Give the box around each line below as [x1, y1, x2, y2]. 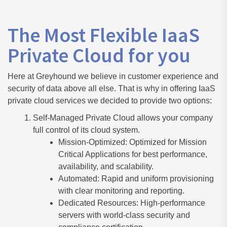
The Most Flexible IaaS [8, 22, 200, 48]
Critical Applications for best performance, [58, 150, 207, 159]
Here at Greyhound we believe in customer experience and [8, 72, 218, 81]
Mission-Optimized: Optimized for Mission [58, 138, 207, 146]
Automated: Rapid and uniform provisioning [58, 174, 214, 183]
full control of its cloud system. [33, 126, 140, 134]
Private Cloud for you [8, 43, 191, 68]
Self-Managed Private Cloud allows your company [33, 113, 213, 122]
